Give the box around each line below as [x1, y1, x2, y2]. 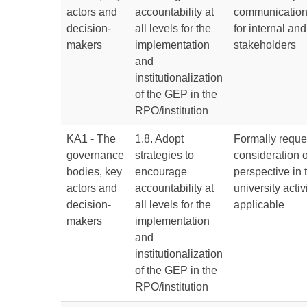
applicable [234, 199, 284, 210]
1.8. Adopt [135, 133, 184, 145]
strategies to [135, 149, 194, 161]
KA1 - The [66, 133, 116, 145]
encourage [135, 166, 187, 177]
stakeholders [234, 39, 296, 51]
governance [66, 149, 124, 161]
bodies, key [66, 166, 122, 177]
